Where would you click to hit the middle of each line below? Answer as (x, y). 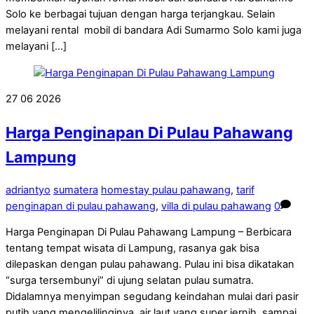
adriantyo (28, 190)
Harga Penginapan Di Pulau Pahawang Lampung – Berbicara (149, 232)
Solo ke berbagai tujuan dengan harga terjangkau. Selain (141, 14)
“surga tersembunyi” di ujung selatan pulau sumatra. (130, 281)
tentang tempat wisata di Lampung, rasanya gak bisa (132, 248)
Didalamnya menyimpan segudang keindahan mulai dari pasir (152, 297)
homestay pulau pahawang (166, 190)
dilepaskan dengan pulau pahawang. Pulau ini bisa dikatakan (150, 265)
